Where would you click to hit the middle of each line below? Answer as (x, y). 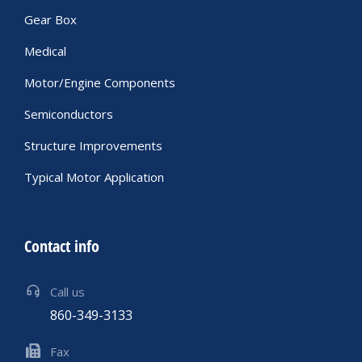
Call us (67, 292)
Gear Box (51, 20)
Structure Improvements (93, 146)
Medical (45, 51)
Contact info (62, 246)
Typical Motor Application (94, 177)
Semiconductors (69, 114)
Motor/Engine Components (100, 83)
